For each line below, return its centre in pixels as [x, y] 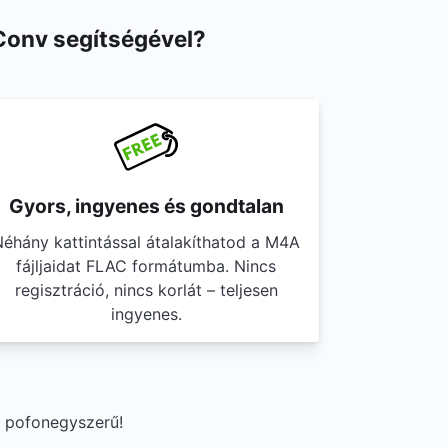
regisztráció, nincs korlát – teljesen [146, 290]
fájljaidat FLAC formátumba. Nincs [146, 266]
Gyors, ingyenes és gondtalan [146, 206]
